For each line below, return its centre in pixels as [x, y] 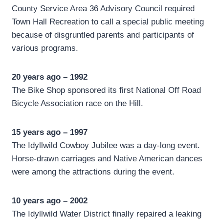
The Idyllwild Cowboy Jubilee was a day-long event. [106, 146]
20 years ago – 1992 [50, 77]
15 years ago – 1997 [50, 132]
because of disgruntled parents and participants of [103, 35]
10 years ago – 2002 [50, 201]
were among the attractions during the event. [93, 172]
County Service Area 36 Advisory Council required [103, 9]
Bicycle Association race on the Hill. [77, 104]
